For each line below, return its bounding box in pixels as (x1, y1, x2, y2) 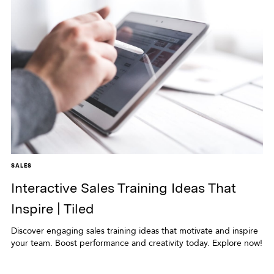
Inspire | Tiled (10, 201, 94, 217)
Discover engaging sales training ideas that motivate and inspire (10, 225, 258, 237)
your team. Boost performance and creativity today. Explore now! (10, 237, 262, 250)
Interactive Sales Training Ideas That (10, 180, 236, 196)
